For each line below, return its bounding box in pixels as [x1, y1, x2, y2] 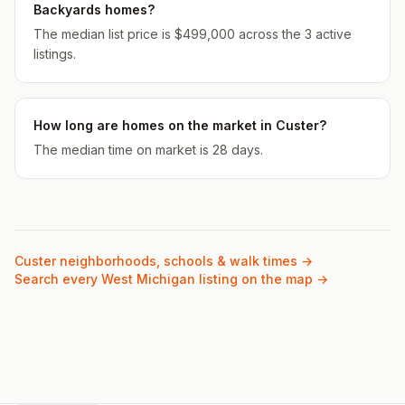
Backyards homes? [33, 2, 155, 17]
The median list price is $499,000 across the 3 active [33, 26, 352, 42]
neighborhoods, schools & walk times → [56, 253, 313, 268]
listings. [33, 46, 76, 61]
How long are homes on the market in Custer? [33, 118, 326, 133]
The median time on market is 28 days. [33, 142, 263, 157]
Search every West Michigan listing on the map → [14, 271, 328, 287]
